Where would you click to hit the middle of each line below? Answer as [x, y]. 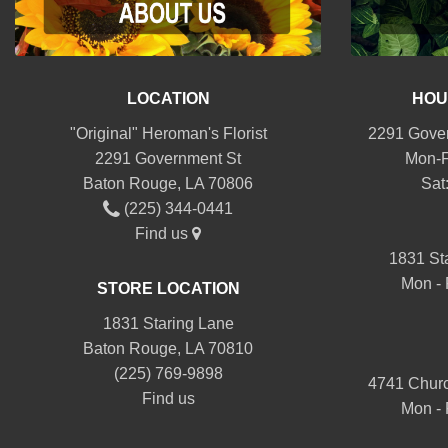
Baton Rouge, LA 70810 [168, 349]
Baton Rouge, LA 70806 [168, 184]
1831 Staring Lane [168, 324]
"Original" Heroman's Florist [168, 134]
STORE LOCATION [168, 289]
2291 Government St [168, 159]
